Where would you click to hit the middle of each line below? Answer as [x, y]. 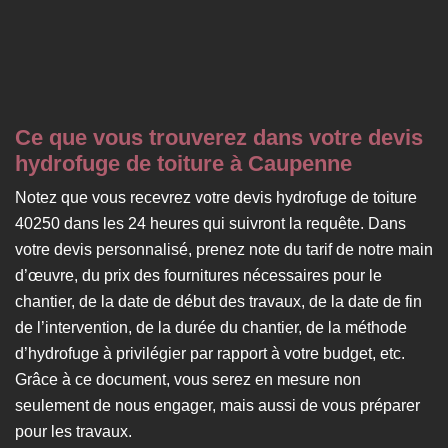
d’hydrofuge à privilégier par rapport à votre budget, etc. [210, 353]
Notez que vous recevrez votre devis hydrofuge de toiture [216, 197]
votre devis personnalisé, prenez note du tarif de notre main [224, 249]
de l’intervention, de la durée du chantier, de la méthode [211, 327]
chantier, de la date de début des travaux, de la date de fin [218, 301]
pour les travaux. [73, 431]
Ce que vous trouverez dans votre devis [219, 137]
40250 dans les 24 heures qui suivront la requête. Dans [210, 223]
